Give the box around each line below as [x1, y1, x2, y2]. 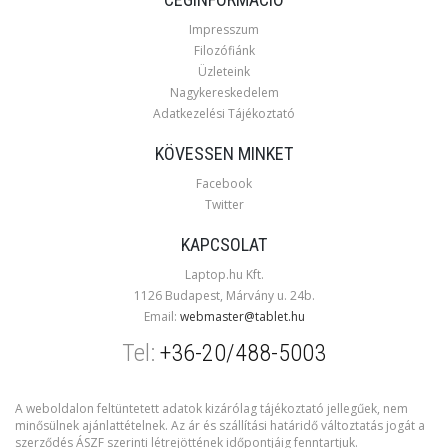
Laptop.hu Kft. [184, 266, 264, 284]
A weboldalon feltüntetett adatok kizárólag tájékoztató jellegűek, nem [15, 400, 408, 418]
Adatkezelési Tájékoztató [153, 105, 295, 123]
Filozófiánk [193, 42, 255, 60]
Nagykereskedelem [169, 84, 279, 102]
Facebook [196, 175, 252, 193]
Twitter [204, 196, 244, 214]
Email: [143, 308, 180, 326]
